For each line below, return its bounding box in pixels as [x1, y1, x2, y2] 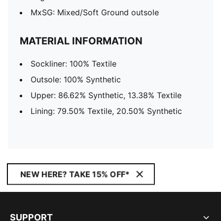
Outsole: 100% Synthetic [31, 74, 121, 84]
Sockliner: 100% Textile [31, 59, 116, 69]
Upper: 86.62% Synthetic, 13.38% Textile [31, 90, 182, 100]
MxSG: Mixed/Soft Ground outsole [31, 7, 159, 17]
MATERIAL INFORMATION [20, 35, 143, 47]
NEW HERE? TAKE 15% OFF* [20, 169, 130, 179]
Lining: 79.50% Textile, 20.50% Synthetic [31, 106, 182, 116]
